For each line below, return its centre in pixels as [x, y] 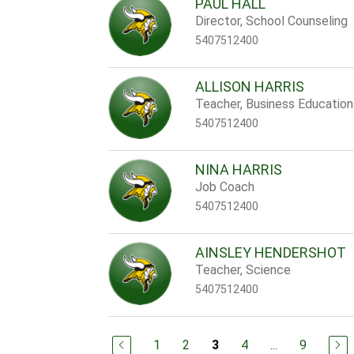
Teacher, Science [243, 270]
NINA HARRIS [239, 169]
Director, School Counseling [272, 21]
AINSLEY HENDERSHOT [271, 252]
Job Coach [225, 187]
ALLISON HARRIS [250, 87]
